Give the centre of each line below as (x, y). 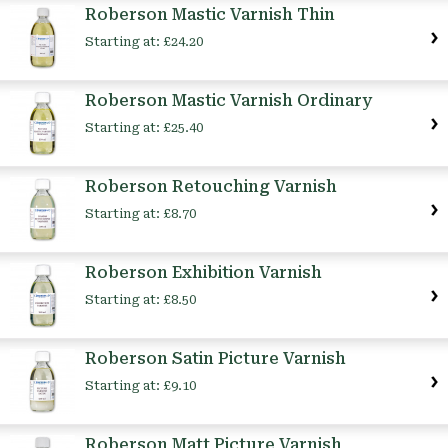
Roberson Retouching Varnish (211, 187)
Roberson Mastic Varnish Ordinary (228, 101)
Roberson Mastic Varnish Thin (210, 15)
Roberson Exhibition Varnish (203, 273)
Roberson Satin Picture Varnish (215, 359)
